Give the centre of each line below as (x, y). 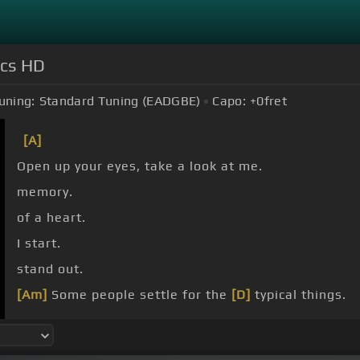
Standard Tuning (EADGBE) (120, 101)
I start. (39, 243)
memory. (45, 192)
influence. (49, 321)
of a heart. (51, 218)
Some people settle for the (139, 295)
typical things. (299, 295)
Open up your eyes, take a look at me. (140, 166)
